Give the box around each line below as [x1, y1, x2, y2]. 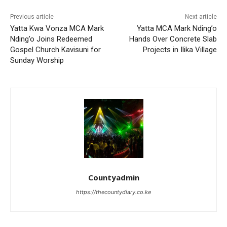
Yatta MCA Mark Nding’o [136, 23, 217, 33]
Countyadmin [88, 172, 139, 182]
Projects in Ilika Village [142, 45, 217, 54]
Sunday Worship [10, 55, 64, 65]
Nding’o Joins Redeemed [10, 34, 92, 44]
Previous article [10, 13, 54, 20]
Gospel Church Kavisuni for [10, 45, 101, 54]
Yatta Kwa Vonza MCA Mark [10, 23, 104, 33]
